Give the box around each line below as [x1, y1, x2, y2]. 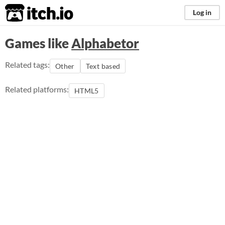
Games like [5, 35, 71, 51]
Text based [85, 62, 121, 70]
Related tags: [5, 60, 50, 69]
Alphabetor [71, 35, 139, 51]
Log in [193, 8, 211, 17]
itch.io [5, 3, 49, 23]
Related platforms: [5, 84, 69, 94]
